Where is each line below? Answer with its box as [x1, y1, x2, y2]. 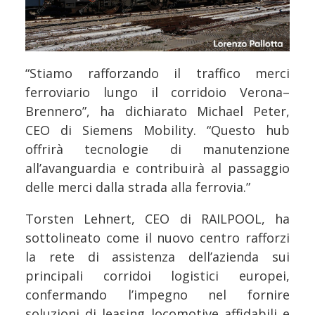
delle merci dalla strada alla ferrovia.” [25, 178, 250, 195]
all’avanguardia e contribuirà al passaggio [25, 159, 290, 176]
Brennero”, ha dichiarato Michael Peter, [25, 102, 290, 120]
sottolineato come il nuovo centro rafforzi [25, 229, 290, 246]
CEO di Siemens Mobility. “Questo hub [25, 121, 290, 139]
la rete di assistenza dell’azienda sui [25, 247, 290, 265]
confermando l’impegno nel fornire [25, 285, 290, 303]
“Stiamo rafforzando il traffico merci [25, 64, 290, 82]
